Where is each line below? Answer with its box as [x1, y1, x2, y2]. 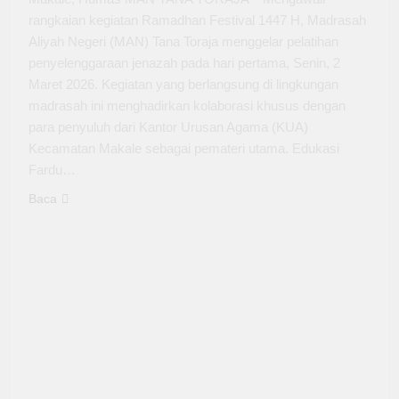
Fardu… [28, 162, 76, 178]
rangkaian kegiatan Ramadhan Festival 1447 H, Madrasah [28, 12, 366, 28]
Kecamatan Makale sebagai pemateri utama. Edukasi [28, 141, 339, 157]
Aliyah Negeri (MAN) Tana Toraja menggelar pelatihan [28, 34, 338, 50]
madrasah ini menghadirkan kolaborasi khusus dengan [28, 98, 346, 114]
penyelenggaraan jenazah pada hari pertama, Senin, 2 [28, 55, 340, 71]
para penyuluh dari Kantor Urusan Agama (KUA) [28, 119, 308, 135]
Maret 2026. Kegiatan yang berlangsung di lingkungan [28, 77, 338, 93]
